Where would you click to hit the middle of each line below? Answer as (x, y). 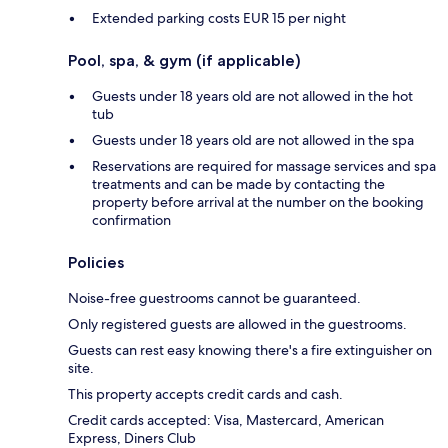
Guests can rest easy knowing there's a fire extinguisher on (250, 349)
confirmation (131, 219)
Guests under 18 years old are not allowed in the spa (253, 139)
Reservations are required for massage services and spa (264, 165)
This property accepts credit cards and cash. (205, 393)
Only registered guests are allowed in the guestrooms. (237, 323)
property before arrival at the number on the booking (258, 201)
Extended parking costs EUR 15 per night (219, 17)
